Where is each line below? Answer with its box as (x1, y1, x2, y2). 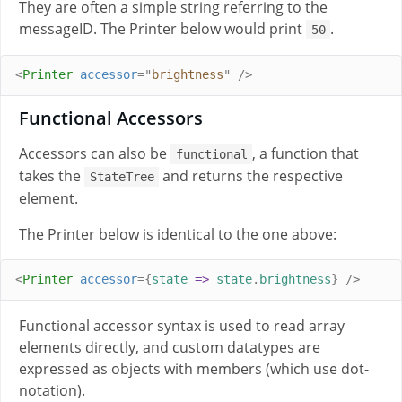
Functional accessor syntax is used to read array (19, 315, 345, 336)
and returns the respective (159, 165, 344, 186)
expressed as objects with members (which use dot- (19, 358, 369, 379)
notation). (19, 380, 85, 400)
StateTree (89, 169, 154, 184)
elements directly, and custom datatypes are (19, 336, 320, 357)
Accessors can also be (19, 143, 170, 163)
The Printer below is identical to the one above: (19, 223, 336, 244)
